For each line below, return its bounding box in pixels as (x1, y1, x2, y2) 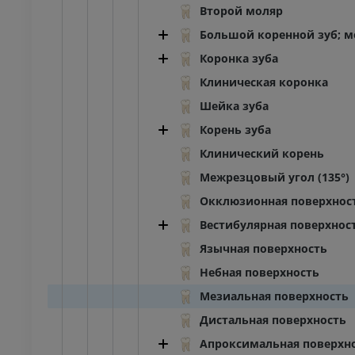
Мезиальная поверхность (200, 288, 349, 304)
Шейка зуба (200, 98, 269, 114)
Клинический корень (200, 146, 324, 162)
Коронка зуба (200, 51, 278, 67)
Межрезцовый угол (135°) (200, 170, 349, 185)
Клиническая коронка (200, 74, 328, 90)
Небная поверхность (200, 265, 319, 281)
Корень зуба (200, 122, 271, 138)
